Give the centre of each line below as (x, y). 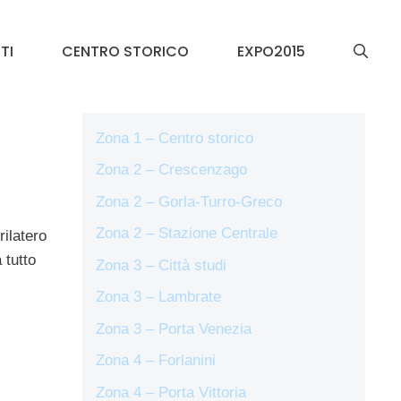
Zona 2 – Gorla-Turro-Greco (189, 201)
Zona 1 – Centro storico (175, 138)
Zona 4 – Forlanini (156, 361)
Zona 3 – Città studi (161, 265)
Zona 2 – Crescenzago (171, 170)
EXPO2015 (271, 51)
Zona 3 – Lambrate (158, 297)
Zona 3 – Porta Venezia (174, 328)
